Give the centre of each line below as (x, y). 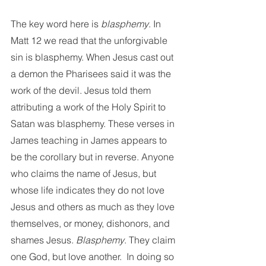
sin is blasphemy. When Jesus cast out (93, 57)
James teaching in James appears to (90, 140)
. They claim (151, 240)
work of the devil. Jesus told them (82, 90)
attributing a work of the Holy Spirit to (89, 107)
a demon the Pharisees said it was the (92, 74)
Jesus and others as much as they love (94, 207)
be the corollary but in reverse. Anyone (94, 157)
